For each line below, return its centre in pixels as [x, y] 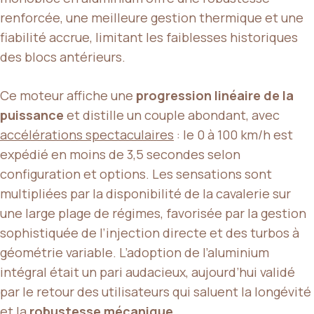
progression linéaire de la [215, 95]
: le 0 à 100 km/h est [233, 134]
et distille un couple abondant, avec [172, 115]
